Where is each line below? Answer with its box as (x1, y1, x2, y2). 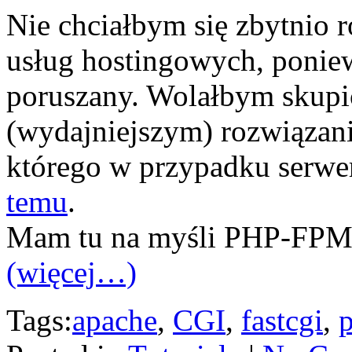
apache (72, 302, 157, 337)
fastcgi (241, 302, 323, 337)
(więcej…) (6, 255, 137, 289)
